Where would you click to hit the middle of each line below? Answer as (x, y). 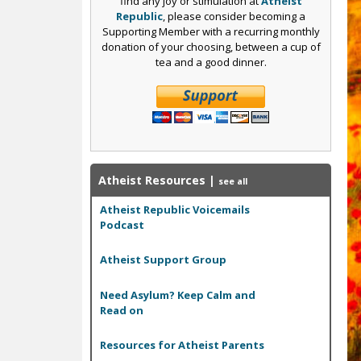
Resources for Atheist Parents (182, 345)
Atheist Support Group (163, 260)
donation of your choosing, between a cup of (211, 46)
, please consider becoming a (234, 16)
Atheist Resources (152, 180)
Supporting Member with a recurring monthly (211, 31)
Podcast (122, 224)
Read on (122, 310)
